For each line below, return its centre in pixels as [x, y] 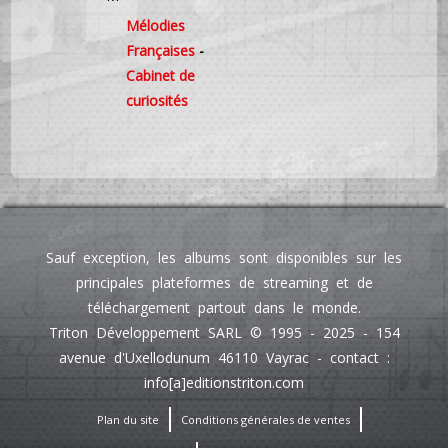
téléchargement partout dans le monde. [224, 308]
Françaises [161, 51]
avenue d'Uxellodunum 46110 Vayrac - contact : [224, 358]
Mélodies [156, 26]
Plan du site [127, 420]
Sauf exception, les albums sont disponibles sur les [224, 258]
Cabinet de [161, 76]
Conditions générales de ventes [265, 420]
